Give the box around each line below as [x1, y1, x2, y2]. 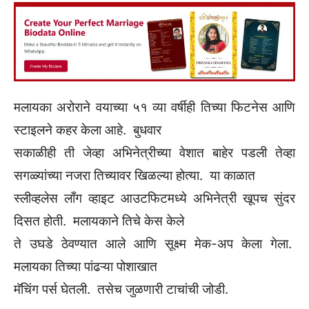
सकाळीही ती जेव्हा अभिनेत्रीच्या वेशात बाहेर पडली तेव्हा [14, 145, 295, 161]
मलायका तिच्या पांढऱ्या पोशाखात [14, 259, 157, 275]
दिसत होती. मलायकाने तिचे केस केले [14, 213, 184, 230]
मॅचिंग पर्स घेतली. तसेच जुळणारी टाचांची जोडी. [14, 281, 228, 298]
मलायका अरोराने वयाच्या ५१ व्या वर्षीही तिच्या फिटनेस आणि [14, 99, 295, 116]
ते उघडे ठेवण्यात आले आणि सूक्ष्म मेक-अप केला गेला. [14, 236, 295, 252]
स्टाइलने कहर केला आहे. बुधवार [14, 122, 161, 139]
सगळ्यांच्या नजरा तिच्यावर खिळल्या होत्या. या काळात [14, 168, 255, 184]
